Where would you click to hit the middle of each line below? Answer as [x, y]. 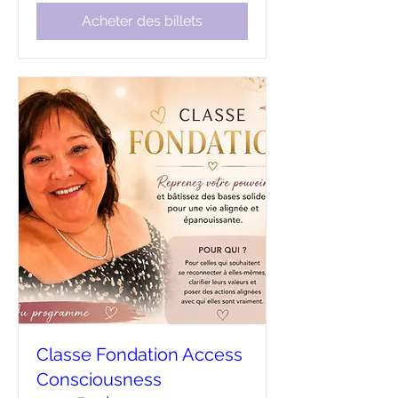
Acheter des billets [142, 21]
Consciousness [99, 379]
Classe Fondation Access [139, 354]
